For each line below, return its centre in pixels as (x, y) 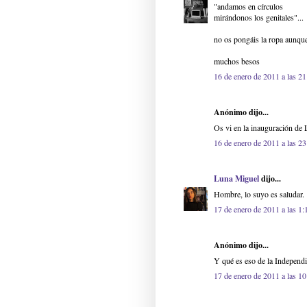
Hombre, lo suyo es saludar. (259, 194)
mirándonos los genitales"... (259, 17)
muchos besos (237, 61)
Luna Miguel (236, 179)
